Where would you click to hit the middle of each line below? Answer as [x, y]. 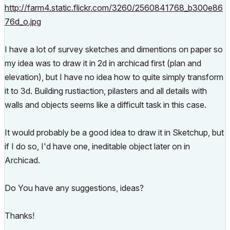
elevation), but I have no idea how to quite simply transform [114, 77]
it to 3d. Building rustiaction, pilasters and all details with [106, 91]
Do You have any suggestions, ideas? [74, 188]
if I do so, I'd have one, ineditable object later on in [97, 146]
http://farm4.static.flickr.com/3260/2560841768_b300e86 [114, 8]
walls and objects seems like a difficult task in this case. [106, 105]
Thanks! [20, 216]
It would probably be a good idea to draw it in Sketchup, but [114, 132]
